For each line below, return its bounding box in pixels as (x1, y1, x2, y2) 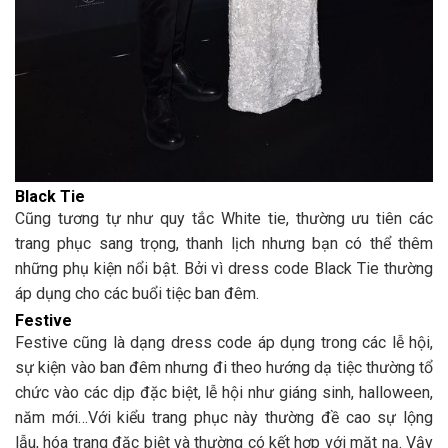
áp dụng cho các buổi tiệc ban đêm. (15, 283, 259, 303)
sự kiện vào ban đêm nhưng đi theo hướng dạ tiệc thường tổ (15, 357, 433, 377)
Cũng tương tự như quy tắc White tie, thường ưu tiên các (15, 208, 433, 228)
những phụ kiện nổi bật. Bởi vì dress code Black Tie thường (15, 258, 433, 278)
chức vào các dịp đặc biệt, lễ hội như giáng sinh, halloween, (15, 382, 433, 402)
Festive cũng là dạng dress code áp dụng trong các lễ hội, (15, 332, 433, 352)
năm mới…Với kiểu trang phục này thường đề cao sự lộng (15, 407, 433, 427)
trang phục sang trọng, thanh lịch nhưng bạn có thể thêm (15, 233, 433, 253)
